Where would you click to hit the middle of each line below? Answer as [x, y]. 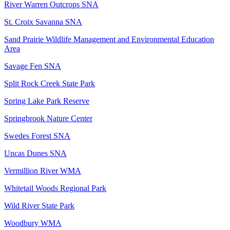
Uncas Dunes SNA [35, 154]
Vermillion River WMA [43, 171]
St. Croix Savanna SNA [43, 22]
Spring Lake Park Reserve [47, 101]
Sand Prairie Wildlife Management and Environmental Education [109, 40]
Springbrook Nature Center [48, 119]
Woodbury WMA [33, 223]
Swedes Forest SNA [37, 136]
